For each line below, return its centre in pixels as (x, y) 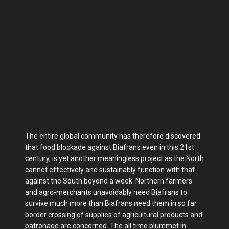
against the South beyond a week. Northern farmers (109, 181)
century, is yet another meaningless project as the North (114, 159)
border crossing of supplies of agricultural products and (114, 215)
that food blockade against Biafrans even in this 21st (110, 147)
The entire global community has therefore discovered (113, 136)
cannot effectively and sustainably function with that (110, 170)
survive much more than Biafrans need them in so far (111, 204)
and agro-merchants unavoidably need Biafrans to (106, 192)
